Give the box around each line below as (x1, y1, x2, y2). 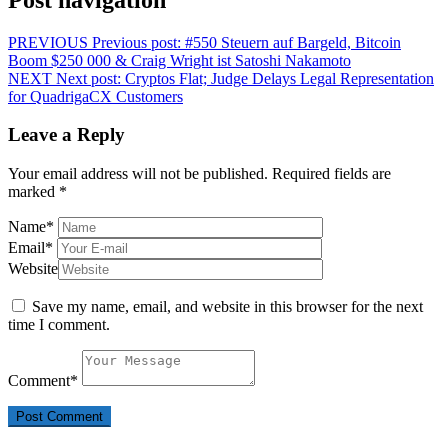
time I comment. (8, 316, 110, 334)
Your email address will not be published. (8, 165, 268, 183)
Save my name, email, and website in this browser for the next (32, 298, 423, 316)
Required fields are (272, 165, 391, 183)
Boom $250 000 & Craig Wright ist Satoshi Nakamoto (8, 51, 351, 69)
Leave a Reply (8, 124, 125, 146)
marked (8, 183, 59, 201)
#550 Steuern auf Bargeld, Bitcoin (185, 33, 401, 51)
